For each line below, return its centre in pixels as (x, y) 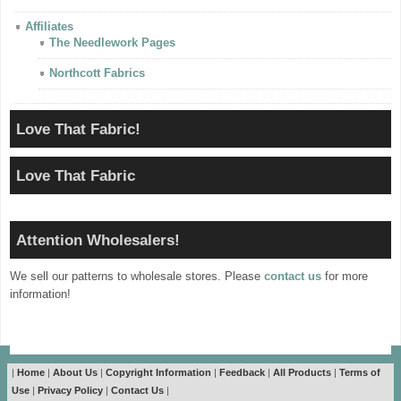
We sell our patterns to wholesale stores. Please (137, 276)
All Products (303, 372)
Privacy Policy (71, 390)
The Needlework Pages (112, 43)
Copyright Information (159, 372)
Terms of (360, 372)
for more (345, 276)
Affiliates (49, 26)
